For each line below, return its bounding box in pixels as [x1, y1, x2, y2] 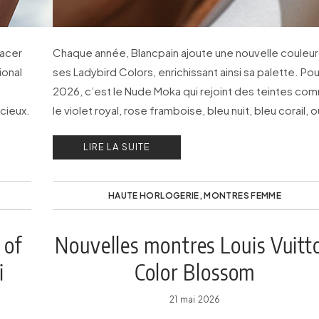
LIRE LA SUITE [83, 141, 150, 152]
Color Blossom [134, 258, 256, 286]
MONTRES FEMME [204, 190, 282, 201]
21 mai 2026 [169, 294, 220, 305]
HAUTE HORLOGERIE [108, 190, 199, 201]
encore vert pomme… [53, 122, 162, 136]
